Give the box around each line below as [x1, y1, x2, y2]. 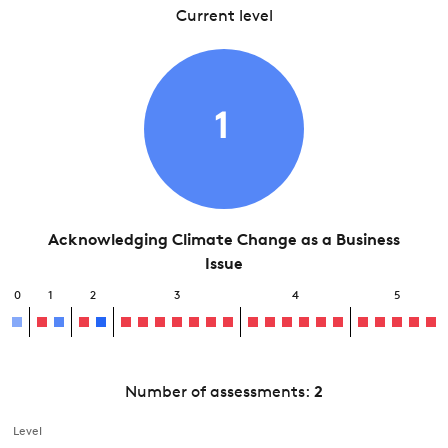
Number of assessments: [125, 385, 314, 401]
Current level [175, 9, 273, 25]
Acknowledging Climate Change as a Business [48, 233, 400, 249]
